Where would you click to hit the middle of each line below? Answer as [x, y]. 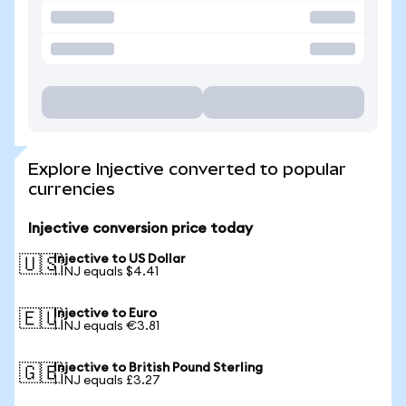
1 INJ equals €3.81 [106, 326]
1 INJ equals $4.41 [106, 272]
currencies [72, 189]
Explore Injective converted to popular [187, 169]
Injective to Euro [105, 314]
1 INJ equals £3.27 [107, 381]
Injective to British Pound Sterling [158, 368]
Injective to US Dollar [120, 259]
